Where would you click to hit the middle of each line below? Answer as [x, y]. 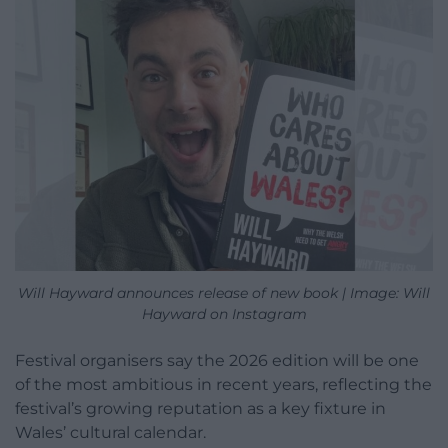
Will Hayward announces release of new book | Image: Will [224, 292]
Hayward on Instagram [224, 313]
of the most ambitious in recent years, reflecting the [223, 384]
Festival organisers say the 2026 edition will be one [217, 360]
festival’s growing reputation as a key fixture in [200, 408]
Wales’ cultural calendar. [110, 432]
